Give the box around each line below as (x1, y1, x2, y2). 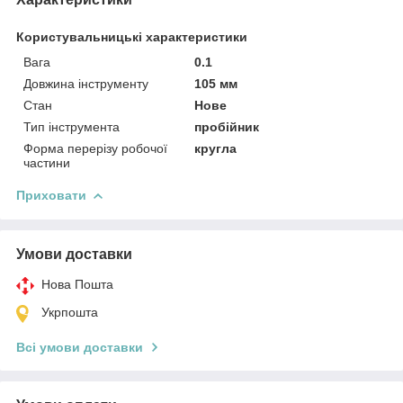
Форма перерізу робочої (23, 140, 167, 156)
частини (23, 155, 70, 170)
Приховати (16, 187, 86, 202)
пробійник (194, 119, 260, 134)
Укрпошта (41, 304, 98, 319)
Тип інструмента (23, 119, 120, 134)
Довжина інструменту (23, 76, 148, 91)
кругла (194, 140, 237, 156)
